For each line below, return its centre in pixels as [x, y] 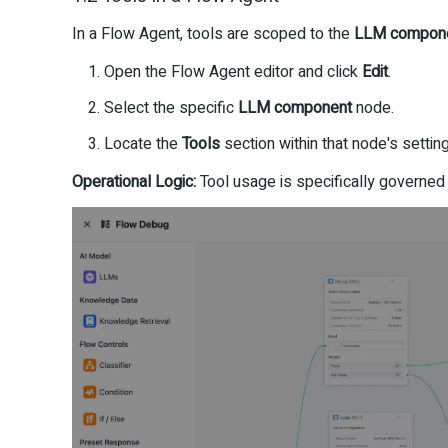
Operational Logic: [134, 181]
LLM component [295, 107]
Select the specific [171, 107]
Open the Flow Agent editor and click [233, 71]
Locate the [143, 143]
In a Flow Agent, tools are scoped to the [213, 33]
